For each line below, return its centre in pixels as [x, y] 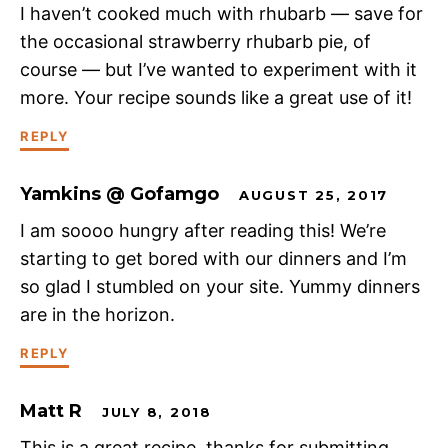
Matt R [51, 411]
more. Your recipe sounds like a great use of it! [216, 98]
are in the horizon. [97, 315]
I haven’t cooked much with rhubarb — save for [221, 14]
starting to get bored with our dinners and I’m [213, 259]
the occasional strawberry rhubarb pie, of [195, 42]
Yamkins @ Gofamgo [119, 194]
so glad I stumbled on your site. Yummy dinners [220, 287]
